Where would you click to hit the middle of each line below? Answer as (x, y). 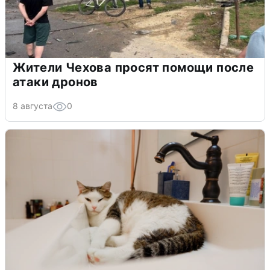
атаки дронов (55, 82)
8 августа (33, 105)
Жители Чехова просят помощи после (133, 67)
